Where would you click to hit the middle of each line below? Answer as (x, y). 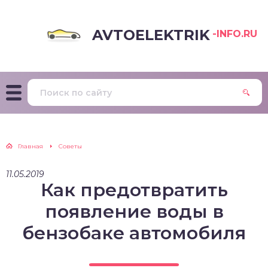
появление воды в (134, 211)
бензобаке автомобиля (134, 233)
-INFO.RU (235, 33)
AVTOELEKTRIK (151, 35)
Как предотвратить (134, 190)
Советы (70, 146)
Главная (31, 146)
